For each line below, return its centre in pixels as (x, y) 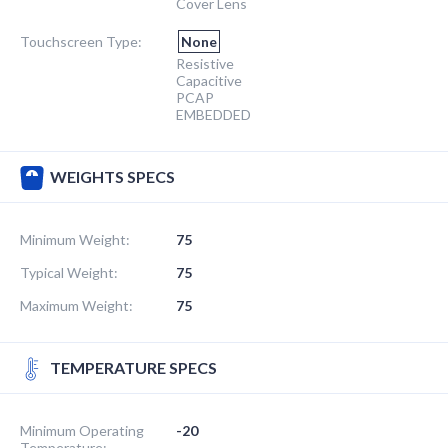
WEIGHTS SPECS (112, 176)
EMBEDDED (213, 114)
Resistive (205, 63)
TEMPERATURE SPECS (133, 367)
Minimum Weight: (75, 239)
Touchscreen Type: (81, 41)
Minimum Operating (82, 430)
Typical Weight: (69, 272)
